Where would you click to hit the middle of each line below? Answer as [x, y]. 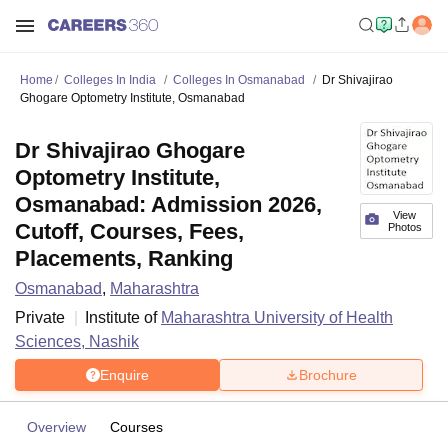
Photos [404, 227]
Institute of [123, 317]
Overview [56, 427]
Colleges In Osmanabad [239, 80]
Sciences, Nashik [77, 341]
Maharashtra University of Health [277, 317]
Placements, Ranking [124, 258]
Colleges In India [110, 80]
